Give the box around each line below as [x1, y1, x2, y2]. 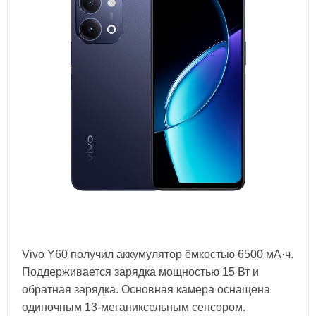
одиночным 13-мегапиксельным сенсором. [22, 301, 245, 314]
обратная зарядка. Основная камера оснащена [22, 284, 270, 296]
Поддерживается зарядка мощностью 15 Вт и [22, 266, 259, 279]
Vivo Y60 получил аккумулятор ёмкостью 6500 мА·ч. [22, 248, 293, 261]
